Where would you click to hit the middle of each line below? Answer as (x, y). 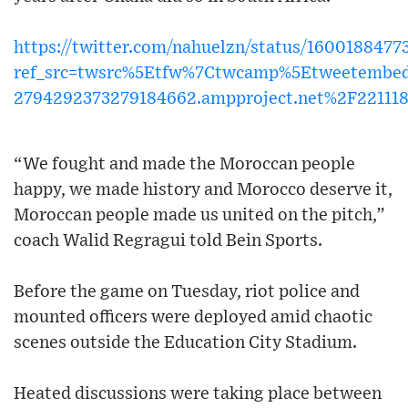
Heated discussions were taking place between (198, 393)
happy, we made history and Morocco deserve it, (203, 189)
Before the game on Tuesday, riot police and (187, 291)
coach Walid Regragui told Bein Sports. (168, 240)
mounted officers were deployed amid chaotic (193, 317)
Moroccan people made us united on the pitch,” (199, 215)
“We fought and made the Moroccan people (184, 164)
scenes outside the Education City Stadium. (185, 342)
